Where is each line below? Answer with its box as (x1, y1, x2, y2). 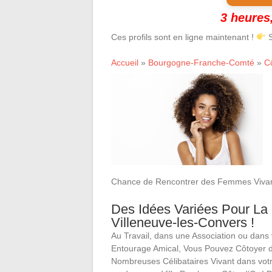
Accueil (111, 58, 138, 67)
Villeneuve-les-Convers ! (111, 215, 254, 230)
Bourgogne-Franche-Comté (148, 58, 254, 67)
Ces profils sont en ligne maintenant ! (111, 32, 256, 42)
